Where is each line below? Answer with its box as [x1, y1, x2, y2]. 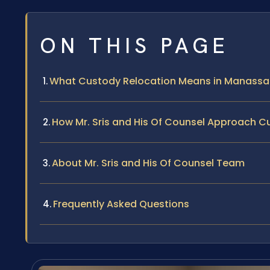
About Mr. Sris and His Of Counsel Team [52, 156, 245, 171]
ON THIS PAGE [40, 32, 229, 60]
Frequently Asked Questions [53, 197, 189, 212]
